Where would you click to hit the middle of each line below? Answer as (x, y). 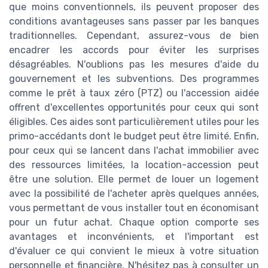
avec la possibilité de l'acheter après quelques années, (134, 193)
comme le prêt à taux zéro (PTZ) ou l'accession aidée (134, 93)
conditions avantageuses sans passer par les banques (134, 21)
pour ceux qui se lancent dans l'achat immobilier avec (134, 150)
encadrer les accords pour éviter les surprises (134, 50)
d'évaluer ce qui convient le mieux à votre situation (134, 251)
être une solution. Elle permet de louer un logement (134, 179)
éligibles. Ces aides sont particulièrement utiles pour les (134, 121)
